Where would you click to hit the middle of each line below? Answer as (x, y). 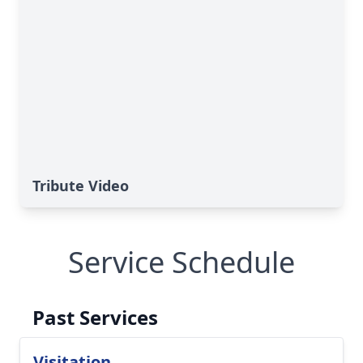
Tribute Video (81, 186)
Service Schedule (181, 262)
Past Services (95, 317)
